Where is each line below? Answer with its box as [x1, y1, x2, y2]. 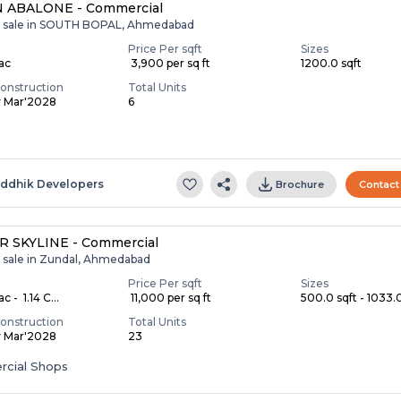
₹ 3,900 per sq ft [128, 55, 211, 70]
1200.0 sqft [301, 55, 363, 70]
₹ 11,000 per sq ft [128, 290, 212, 304]
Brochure [276, 177, 325, 191]
